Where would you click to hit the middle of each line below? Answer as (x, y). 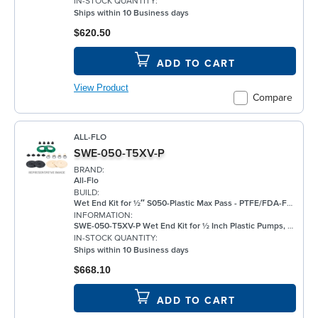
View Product (101, 88)
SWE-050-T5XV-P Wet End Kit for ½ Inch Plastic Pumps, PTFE (181, 226)
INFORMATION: (103, 215)
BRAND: (89, 170)
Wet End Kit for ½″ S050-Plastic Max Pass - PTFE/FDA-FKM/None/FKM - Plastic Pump (180, 203)
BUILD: (87, 192)
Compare (273, 98)
